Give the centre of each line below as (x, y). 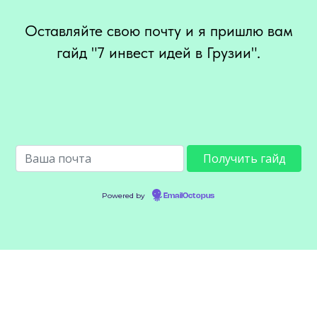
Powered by (125, 196)
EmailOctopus (189, 196)
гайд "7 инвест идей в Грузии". (158, 53)
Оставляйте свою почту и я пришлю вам (158, 31)
